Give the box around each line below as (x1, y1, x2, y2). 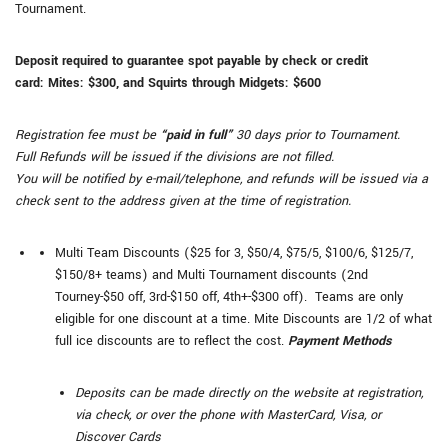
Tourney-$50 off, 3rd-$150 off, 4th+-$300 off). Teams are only (55, 288, 403, 306)
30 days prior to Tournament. (232, 126, 400, 144)
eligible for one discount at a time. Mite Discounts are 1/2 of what (55, 310, 432, 328)
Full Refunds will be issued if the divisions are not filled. (15, 148, 334, 166)
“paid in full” (160, 126, 232, 144)
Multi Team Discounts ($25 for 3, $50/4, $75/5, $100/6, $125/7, (55, 244, 413, 262)
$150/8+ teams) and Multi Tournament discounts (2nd (55, 266, 368, 284)
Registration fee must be (15, 126, 160, 144)
